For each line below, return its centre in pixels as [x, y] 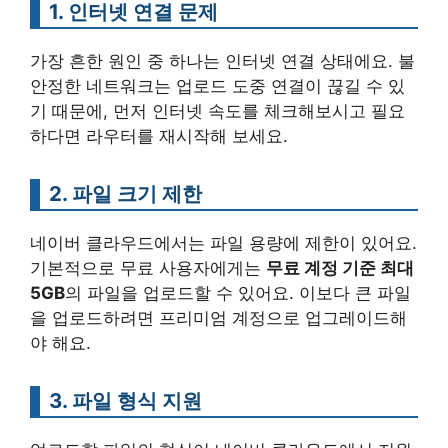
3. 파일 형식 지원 [125, 401]
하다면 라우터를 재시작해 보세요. [159, 136]
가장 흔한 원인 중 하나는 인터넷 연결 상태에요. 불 [222, 61]
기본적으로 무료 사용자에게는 [148, 268]
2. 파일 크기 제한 [125, 194]
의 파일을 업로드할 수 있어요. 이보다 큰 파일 [238, 293]
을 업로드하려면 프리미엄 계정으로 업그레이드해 [218, 318]
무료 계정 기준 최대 [340, 268]
